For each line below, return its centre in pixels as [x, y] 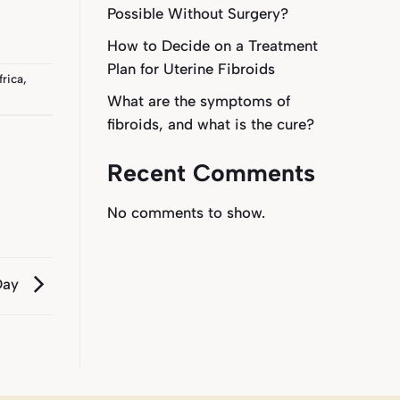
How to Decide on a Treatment [212, 46]
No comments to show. [186, 212]
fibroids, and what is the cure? [210, 125]
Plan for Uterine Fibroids [191, 69]
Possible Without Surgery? [197, 14]
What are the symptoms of [198, 101]
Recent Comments [211, 173]
